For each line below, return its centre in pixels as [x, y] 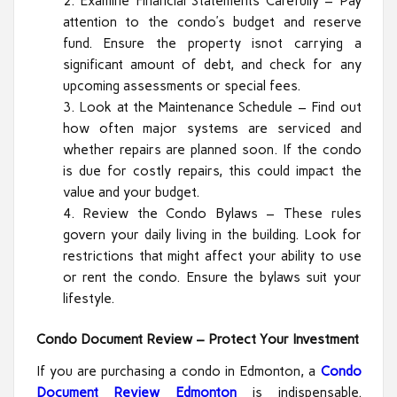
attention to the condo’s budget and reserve [212, 22]
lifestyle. [88, 298]
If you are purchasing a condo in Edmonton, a [178, 371]
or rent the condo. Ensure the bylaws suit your [212, 277]
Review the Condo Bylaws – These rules [222, 213]
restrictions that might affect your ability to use [212, 256]
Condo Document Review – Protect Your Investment [197, 340]
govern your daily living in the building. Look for [212, 234]
